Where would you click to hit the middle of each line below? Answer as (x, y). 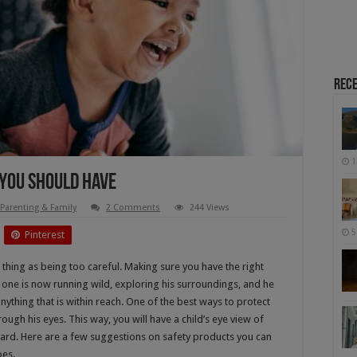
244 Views (210, 207)
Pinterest (45, 234)
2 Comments (133, 207)
